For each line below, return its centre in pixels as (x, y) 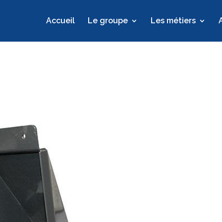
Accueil (60, 21)
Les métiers (173, 21)
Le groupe (108, 21)
